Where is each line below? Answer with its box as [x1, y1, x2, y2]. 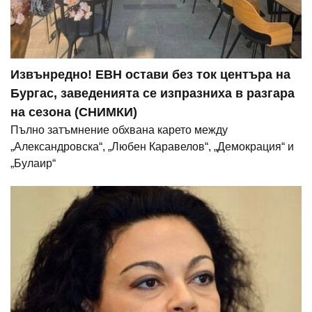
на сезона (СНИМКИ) [10, 105, 137, 120]
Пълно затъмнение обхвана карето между [10, 124, 228, 136]
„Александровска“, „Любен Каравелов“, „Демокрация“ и [10, 141, 294, 153]
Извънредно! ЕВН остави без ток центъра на [10, 68, 290, 82]
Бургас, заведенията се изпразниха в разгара [10, 86, 295, 101]
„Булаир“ [10, 157, 56, 170]
